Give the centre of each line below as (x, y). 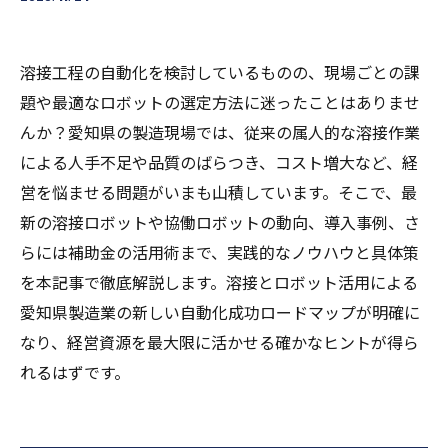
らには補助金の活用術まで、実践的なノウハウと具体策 (219, 252)
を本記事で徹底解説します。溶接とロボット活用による (219, 282)
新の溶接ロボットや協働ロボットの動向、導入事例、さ (220, 222)
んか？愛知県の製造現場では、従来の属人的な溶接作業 (220, 132)
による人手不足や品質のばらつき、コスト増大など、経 (219, 162)
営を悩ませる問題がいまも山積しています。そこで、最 (218, 192)
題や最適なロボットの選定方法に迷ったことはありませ (220, 102)
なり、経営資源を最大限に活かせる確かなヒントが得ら (219, 342)
